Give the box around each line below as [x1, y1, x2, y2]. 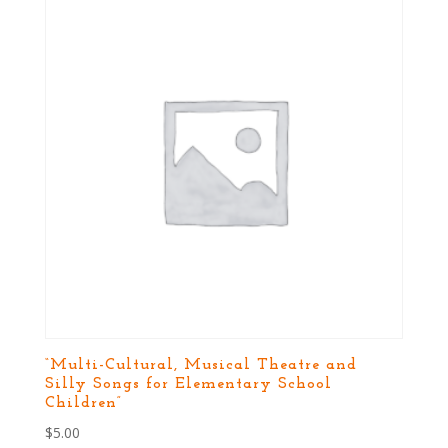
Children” [44, 394, 122, 411]
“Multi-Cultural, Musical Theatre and [44, 356, 357, 373]
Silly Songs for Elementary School [44, 375, 332, 392]
